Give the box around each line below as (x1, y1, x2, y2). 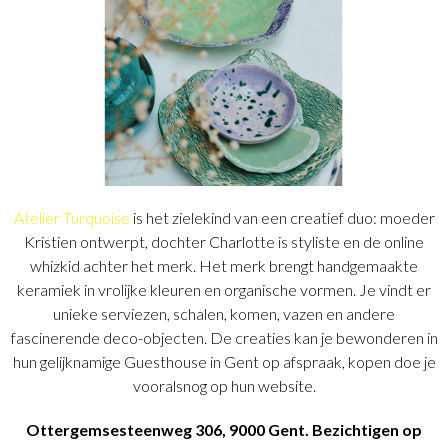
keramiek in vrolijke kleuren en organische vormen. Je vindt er (17, 279, 431, 299)
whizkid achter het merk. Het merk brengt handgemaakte (30, 255, 418, 275)
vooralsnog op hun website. (132, 375, 316, 395)
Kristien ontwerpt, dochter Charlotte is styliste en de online (24, 231, 424, 251)
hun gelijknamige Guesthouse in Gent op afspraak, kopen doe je (12, 351, 436, 371)
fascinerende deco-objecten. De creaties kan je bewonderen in (10, 327, 438, 347)
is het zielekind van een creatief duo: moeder (129, 207, 435, 227)
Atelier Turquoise (13, 207, 130, 227)
